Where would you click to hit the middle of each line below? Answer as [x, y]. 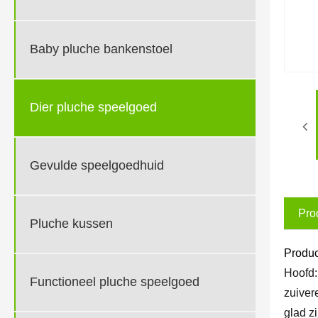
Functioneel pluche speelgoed [115, 282]
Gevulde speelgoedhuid [97, 166]
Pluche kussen [71, 224]
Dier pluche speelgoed [93, 108]
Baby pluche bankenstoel [101, 49]
